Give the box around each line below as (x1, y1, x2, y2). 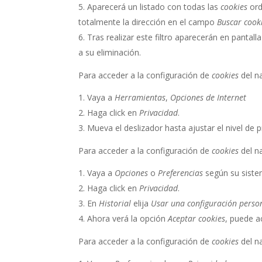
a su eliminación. (78, 47, 142, 58)
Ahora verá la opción (87, 213, 168, 225)
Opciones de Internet (170, 92, 247, 104)
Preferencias (158, 167, 204, 179)
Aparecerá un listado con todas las (87, 1, 221, 13)
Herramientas (115, 92, 166, 104)
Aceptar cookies (168, 213, 226, 225)
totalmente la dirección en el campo (78, 16, 218, 28)
